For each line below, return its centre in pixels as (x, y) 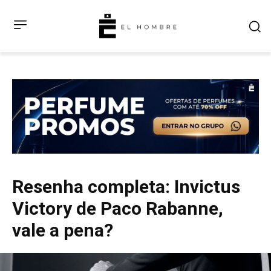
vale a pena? (63, 230)
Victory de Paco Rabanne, (118, 208)
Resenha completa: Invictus (126, 186)
